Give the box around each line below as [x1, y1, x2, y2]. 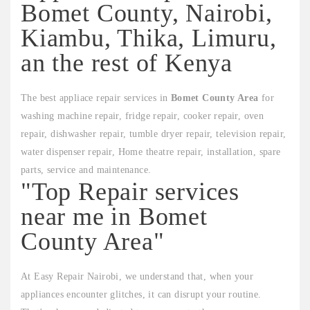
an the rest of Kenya [21, 49, 232, 77]
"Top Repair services [21, 178, 239, 206]
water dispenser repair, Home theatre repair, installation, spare [21, 147, 281, 157]
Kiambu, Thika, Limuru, [21, 24, 277, 52]
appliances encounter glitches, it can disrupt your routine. [21, 289, 262, 300]
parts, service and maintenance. [21, 165, 152, 175]
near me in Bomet [21, 203, 208, 230]
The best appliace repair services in [21, 93, 171, 103]
